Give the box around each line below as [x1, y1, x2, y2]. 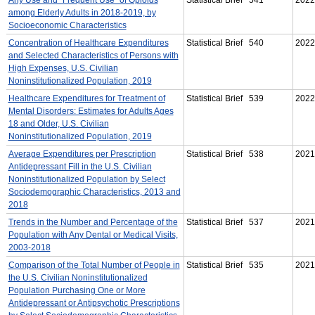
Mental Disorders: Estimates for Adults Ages [8, 105, 174, 116]
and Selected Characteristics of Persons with [8, 50, 179, 60]
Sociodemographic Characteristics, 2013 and [8, 186, 181, 197]
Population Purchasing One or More [8, 285, 146, 295]
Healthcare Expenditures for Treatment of [8, 93, 165, 103]
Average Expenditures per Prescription [8, 148, 156, 159]
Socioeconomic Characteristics [8, 20, 127, 30]
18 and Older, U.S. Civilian [8, 118, 109, 129]
